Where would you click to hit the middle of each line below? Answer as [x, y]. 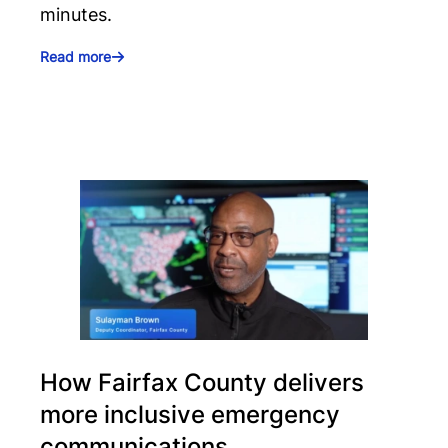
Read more [75, 57]
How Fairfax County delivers [202, 383]
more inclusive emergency [190, 415]
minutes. [76, 15]
